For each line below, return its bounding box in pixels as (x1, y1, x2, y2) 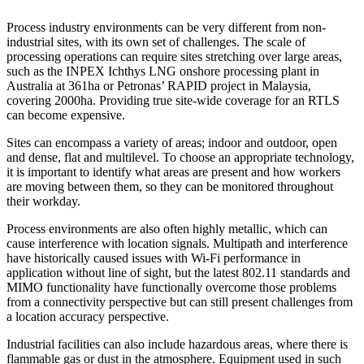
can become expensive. (6, 108, 125, 123)
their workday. (6, 194, 80, 209)
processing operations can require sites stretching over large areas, (6, 50, 342, 64)
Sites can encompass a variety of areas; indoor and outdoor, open (6, 136, 337, 150)
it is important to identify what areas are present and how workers (6, 165, 340, 180)
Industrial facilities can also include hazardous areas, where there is (6, 337, 348, 352)
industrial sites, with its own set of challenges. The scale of (6, 35, 305, 50)
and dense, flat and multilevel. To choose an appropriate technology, (6, 150, 354, 165)
